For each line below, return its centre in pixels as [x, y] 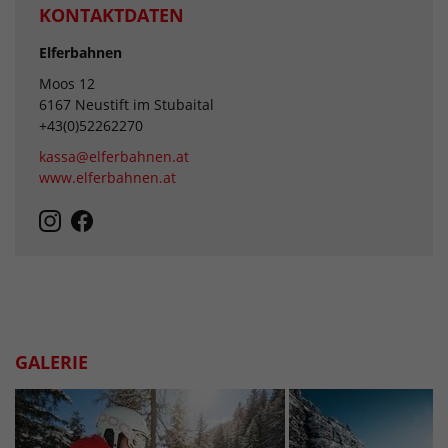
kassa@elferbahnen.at [114, 157]
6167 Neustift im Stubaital [126, 105]
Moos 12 [67, 84]
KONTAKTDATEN [111, 15]
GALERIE [51, 361]
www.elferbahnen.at [107, 178]
